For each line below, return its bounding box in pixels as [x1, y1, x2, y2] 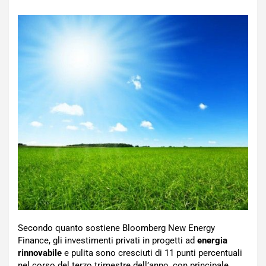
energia [197, 235, 227, 246]
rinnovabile [18, 248, 64, 259]
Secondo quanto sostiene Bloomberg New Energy [18, 223, 215, 234]
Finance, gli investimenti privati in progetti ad [18, 235, 197, 246]
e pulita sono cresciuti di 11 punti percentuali [64, 248, 242, 259]
